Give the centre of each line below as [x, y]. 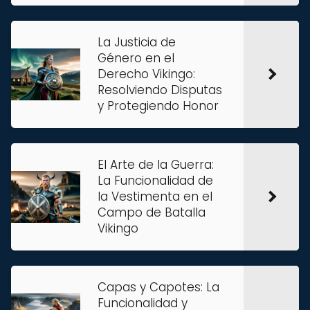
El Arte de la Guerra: [156, 165]
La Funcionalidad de [155, 181]
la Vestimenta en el [155, 197]
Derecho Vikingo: [146, 74]
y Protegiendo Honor [158, 106]
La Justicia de [137, 42]
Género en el [136, 58]
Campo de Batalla [152, 212]
